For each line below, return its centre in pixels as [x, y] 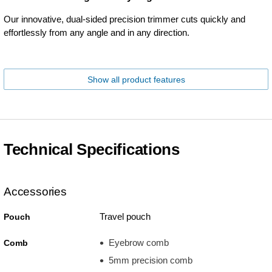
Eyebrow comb [138, 242]
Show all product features [136, 79]
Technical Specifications [92, 149]
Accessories [35, 191]
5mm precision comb [150, 260]
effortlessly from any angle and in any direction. [97, 32]
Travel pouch [125, 216]
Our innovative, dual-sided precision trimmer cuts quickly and [124, 19]
